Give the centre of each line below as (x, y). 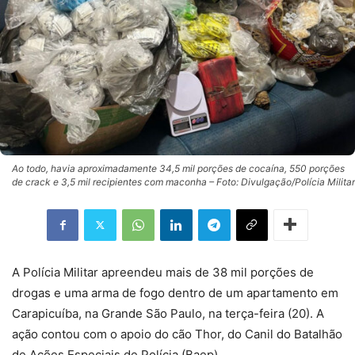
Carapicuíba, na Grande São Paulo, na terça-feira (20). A (168, 313)
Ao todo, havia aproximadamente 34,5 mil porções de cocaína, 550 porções (178, 168)
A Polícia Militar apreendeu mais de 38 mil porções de (163, 272)
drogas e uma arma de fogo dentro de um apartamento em (175, 292)
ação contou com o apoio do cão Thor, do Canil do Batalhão (177, 334)
